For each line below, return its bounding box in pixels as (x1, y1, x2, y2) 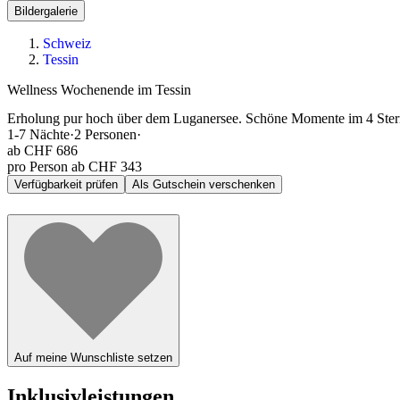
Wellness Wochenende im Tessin (7, 82, 191, 98)
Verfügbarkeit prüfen (14, 177, 118, 191)
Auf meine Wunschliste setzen (14, 351, 172, 365)
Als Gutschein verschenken (132, 177, 275, 191)
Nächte (29, 126, 70, 142)
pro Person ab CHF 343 (7, 158, 142, 174)
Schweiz (43, 36, 91, 52)
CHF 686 (24, 142, 78, 158)
